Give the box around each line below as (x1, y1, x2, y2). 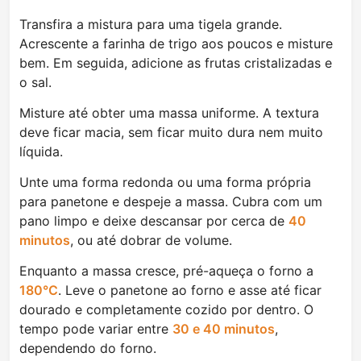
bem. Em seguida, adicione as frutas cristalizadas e (19, 55, 332, 72)
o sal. (19, 74, 52, 91)
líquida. (19, 143, 63, 160)
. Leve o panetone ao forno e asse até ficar (58, 282, 322, 299)
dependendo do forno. (19, 340, 156, 357)
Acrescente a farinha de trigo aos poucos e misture (19, 35, 333, 52)
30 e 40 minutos (172, 321, 275, 338)
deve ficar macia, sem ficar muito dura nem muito (19, 124, 323, 141)
